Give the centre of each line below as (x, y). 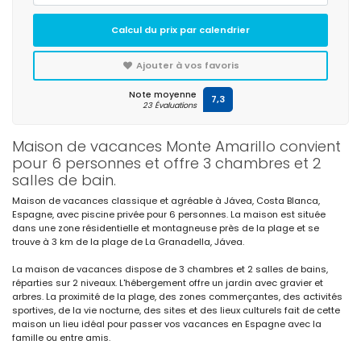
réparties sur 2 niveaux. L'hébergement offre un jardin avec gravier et (168, 283)
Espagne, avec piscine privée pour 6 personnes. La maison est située (169, 214)
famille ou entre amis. (61, 338)
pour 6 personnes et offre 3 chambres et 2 (167, 163)
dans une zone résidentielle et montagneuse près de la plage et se (166, 228)
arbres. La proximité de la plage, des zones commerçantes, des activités (177, 297)
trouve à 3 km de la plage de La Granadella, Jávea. (128, 242)
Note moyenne (162, 95)
